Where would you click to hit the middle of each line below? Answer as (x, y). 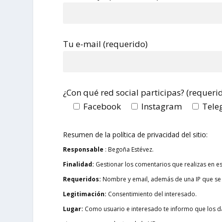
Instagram (162, 107)
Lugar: (73, 209)
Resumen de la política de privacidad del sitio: (136, 134)
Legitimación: (85, 194)
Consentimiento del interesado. (152, 194)
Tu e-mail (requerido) (106, 44)
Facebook (102, 107)
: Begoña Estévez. (129, 149)
